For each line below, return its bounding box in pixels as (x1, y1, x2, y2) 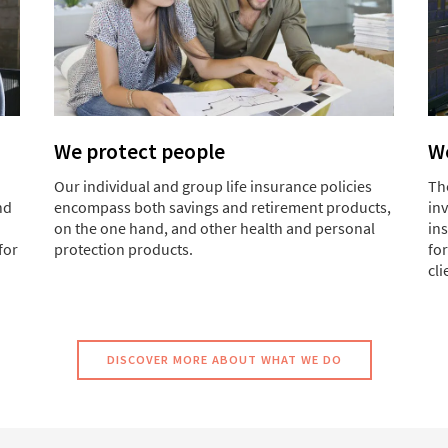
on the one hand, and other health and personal (54, 218, 375, 239)
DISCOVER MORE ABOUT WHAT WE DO (106, 352, 342, 368)
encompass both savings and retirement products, (54, 197, 391, 218)
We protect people (54, 138, 225, 166)
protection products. (54, 239, 193, 260)
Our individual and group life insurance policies (54, 176, 372, 197)
